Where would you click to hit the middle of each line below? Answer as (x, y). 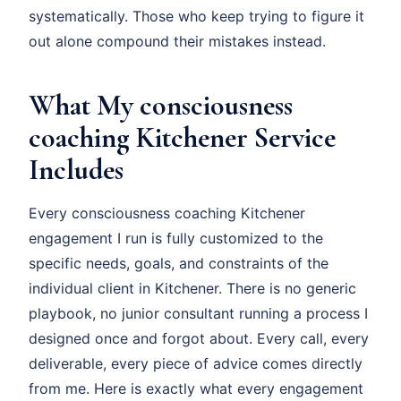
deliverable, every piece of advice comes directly (196, 364)
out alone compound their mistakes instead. (177, 42)
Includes (76, 170)
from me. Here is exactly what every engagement (196, 389)
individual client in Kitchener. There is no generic (192, 289)
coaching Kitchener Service (182, 138)
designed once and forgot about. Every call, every (199, 339)
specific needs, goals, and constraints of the (179, 264)
